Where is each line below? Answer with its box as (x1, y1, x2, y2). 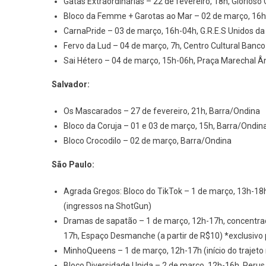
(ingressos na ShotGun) (64, 201, 151, 211)
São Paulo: (52, 159, 94, 169)
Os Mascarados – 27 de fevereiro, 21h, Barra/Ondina (64, 106, 260, 116)
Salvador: (52, 79, 90, 89)
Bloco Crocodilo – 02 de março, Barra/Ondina (64, 135, 232, 145)
